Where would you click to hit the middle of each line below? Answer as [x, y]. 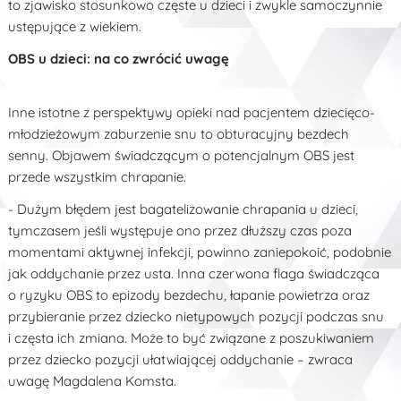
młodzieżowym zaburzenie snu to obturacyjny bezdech [179, 133]
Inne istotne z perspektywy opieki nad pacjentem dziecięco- [192, 112]
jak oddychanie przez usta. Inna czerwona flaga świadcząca [194, 273]
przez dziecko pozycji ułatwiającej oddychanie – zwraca [181, 359]
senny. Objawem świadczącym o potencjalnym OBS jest [182, 155]
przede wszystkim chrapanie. [98, 176]
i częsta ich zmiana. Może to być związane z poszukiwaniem [192, 337]
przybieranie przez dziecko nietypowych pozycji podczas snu [196, 316]
